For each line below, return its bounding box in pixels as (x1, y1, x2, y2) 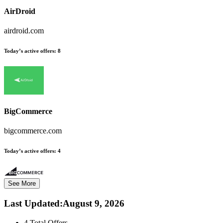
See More (8, 180, 36, 188)
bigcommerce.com (4, 126, 62, 135)
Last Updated (4, 198, 60, 209)
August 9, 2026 (63, 198, 124, 209)
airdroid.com (4, 26, 44, 35)
